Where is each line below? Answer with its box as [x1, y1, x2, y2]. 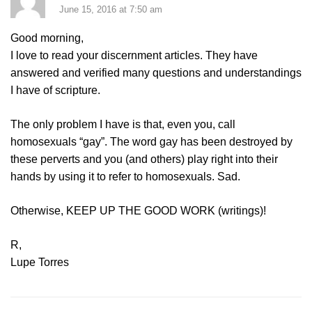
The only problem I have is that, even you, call [10, 118, 235, 131]
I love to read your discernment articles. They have [10, 49, 258, 62]
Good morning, [10, 32, 84, 45]
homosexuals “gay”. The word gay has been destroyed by [10, 136, 292, 148]
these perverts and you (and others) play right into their [10, 153, 278, 166]
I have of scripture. [10, 84, 100, 97]
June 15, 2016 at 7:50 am [59, 4, 162, 15]
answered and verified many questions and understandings [10, 67, 302, 79]
